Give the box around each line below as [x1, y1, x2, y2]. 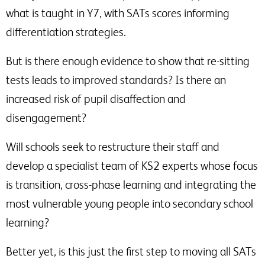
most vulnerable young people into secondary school [6, 197, 253, 210]
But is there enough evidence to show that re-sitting [6, 54, 250, 67]
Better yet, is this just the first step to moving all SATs [6, 245, 256, 258]
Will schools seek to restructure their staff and [6, 140, 219, 153]
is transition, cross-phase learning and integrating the [6, 178, 256, 191]
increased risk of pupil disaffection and [6, 92, 186, 105]
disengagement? [6, 111, 86, 124]
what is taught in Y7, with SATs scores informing [6, 7, 230, 20]
